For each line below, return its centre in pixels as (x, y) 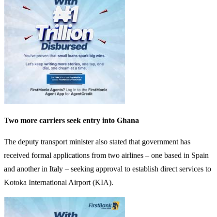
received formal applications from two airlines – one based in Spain (106, 155)
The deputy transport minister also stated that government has (97, 141)
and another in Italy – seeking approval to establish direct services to (108, 169)
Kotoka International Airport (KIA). (59, 182)
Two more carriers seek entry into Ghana (71, 120)
